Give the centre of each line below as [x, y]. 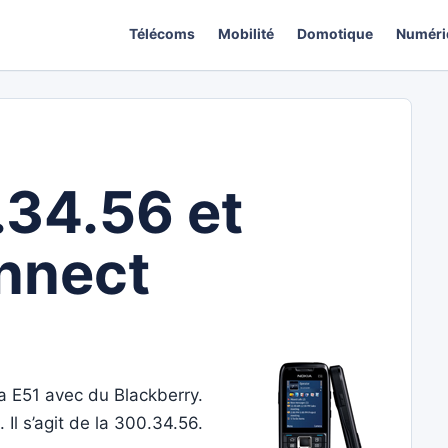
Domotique [335, 34]
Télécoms [162, 34]
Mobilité [246, 34]
